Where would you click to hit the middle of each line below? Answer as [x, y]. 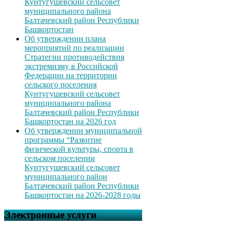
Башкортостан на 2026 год [70, 122]
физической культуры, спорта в [79, 149]
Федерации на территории [71, 76]
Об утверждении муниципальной [83, 131]
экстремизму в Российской [71, 66]
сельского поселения [61, 85]
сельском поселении [60, 158]
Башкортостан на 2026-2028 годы [83, 195]
